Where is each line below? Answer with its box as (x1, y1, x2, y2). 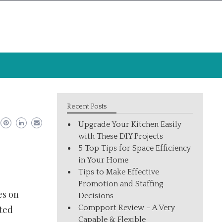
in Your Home (78, 156, 129, 165)
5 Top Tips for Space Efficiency (78, 144, 191, 153)
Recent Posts (67, 103, 107, 111)
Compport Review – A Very (78, 203, 175, 212)
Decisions (78, 191, 114, 200)
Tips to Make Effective (78, 167, 160, 176)
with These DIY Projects (78, 132, 164, 141)
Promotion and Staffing (78, 179, 164, 188)
